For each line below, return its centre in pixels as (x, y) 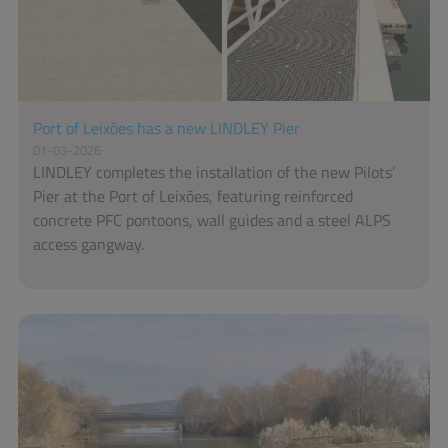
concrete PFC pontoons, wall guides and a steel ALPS (212, 220)
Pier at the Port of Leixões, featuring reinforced (193, 196)
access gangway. (88, 244)
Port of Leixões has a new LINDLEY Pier (166, 128)
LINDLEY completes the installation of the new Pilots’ (214, 172)
